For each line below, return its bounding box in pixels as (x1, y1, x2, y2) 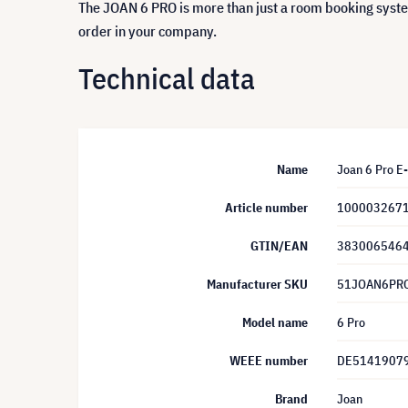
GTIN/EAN (250, 238, 308, 254)
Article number (225, 199, 308, 216)
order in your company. (78, 22, 217, 40)
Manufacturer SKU (207, 276, 308, 292)
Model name (242, 314, 308, 331)
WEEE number (229, 352, 308, 369)
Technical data (78, 58, 255, 97)
